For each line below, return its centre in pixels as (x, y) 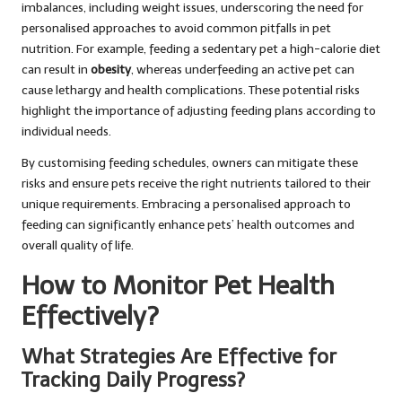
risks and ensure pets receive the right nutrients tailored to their (196, 184)
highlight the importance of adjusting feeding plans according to (199, 111)
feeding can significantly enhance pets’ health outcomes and (188, 225)
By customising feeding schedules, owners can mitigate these (190, 163)
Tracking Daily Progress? (133, 380)
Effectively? (90, 316)
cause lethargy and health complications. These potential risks (191, 91)
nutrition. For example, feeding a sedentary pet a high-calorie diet (201, 49)
